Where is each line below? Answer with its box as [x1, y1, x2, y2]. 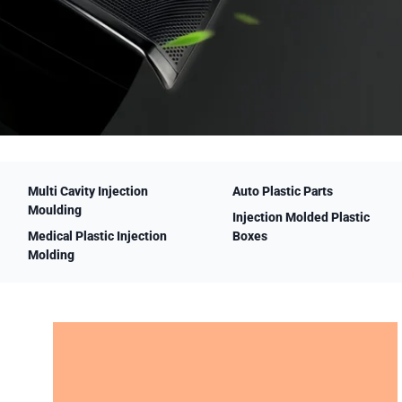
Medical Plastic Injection [27, 229, 167, 243]
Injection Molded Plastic [232, 210, 371, 224]
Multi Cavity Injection [27, 184, 148, 198]
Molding [27, 248, 74, 262]
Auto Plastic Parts [232, 184, 334, 198]
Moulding [27, 203, 82, 217]
